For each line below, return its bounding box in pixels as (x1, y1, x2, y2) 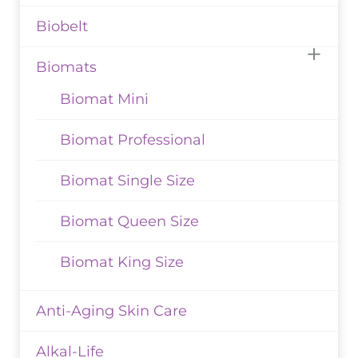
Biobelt (36, 18, 88, 36)
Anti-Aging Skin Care (36, 302, 187, 320)
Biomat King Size (60, 253, 184, 272)
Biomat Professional (60, 131, 205, 149)
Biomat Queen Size (60, 213, 199, 231)
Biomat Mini (60, 90, 149, 109)
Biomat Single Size (60, 172, 195, 190)
